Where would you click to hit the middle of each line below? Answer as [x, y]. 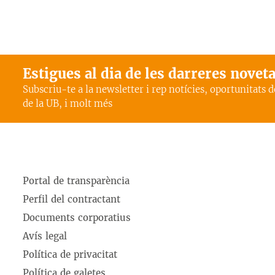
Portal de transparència [76, 181]
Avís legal [45, 236]
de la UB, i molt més [68, 103]
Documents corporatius [77, 218]
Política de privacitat [70, 254]
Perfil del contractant [72, 199]
